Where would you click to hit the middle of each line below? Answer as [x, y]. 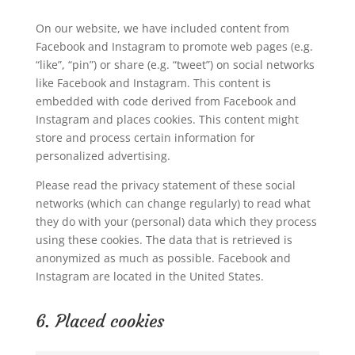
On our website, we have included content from [162, 28]
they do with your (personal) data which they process [176, 221]
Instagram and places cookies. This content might [167, 119]
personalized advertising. [103, 156]
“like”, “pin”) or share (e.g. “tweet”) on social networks [175, 65]
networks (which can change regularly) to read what [173, 203]
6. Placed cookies [99, 321]
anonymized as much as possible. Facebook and [163, 258]
